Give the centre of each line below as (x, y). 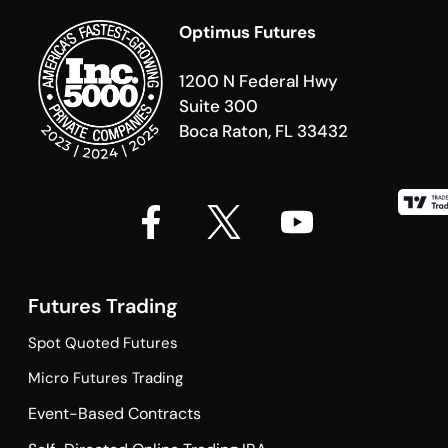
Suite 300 (218, 105)
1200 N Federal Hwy (258, 80)
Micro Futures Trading (105, 377)
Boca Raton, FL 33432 (263, 130)
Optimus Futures (247, 32)
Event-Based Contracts (114, 413)
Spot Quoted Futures (102, 342)
